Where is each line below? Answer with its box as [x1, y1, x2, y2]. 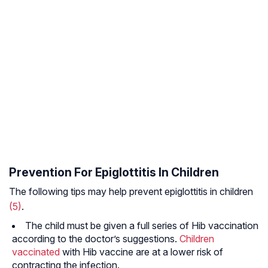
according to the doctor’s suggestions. [12, 233, 179, 245]
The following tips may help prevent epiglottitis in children [9, 185, 253, 198]
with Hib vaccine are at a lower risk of [60, 246, 223, 258]
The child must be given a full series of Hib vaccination [25, 220, 258, 232]
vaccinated [12, 246, 60, 258]
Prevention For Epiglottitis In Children [9, 165, 219, 180]
